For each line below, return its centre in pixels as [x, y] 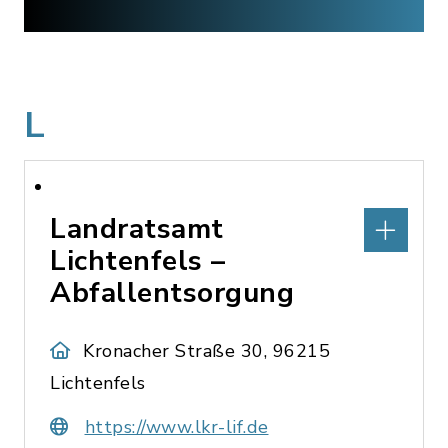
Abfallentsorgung [172, 293]
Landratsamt [137, 229]
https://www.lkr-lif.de [176, 427]
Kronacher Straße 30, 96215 [207, 351]
